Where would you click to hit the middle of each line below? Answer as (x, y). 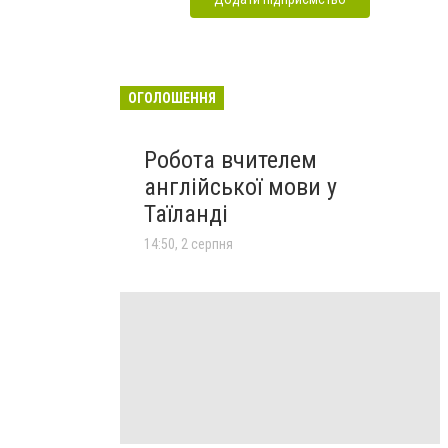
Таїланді (186, 213)
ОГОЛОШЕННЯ (172, 97)
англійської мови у (240, 186)
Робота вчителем (230, 159)
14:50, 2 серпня (188, 243)
